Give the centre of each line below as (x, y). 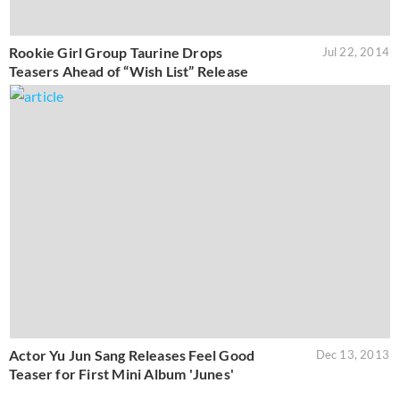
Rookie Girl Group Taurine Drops (116, 52)
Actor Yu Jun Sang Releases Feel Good (132, 354)
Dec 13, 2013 (352, 354)
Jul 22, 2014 (355, 51)
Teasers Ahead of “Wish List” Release (129, 71)
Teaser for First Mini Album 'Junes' (121, 373)
